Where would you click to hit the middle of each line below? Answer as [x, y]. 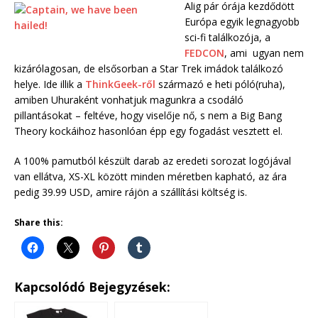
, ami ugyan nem [264, 53]
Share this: [39, 223]
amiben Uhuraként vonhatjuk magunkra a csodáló [129, 100]
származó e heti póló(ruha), [222, 84]
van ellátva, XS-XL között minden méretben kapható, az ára [150, 177]
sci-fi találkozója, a [227, 38]
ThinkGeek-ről [122, 84]
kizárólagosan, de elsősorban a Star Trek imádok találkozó [149, 69]
